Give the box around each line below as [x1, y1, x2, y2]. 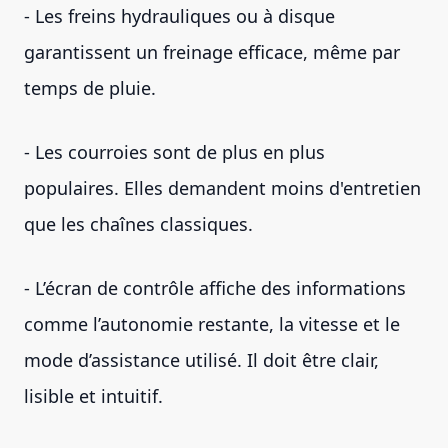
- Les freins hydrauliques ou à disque [24, 3, 335, 28]
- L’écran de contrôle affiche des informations [24, 275, 406, 300]
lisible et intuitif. [24, 383, 163, 408]
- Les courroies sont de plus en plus [24, 139, 325, 164]
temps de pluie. [24, 75, 161, 100]
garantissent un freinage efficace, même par [24, 39, 400, 64]
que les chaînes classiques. [24, 211, 253, 236]
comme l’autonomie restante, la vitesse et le [24, 311, 400, 336]
